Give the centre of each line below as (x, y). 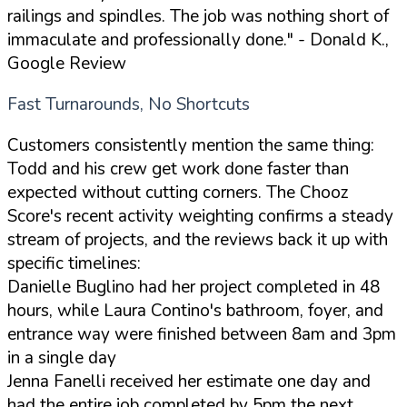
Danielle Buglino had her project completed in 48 (194, 287)
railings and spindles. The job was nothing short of (198, 16)
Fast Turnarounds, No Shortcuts (129, 104)
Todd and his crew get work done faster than (178, 169)
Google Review (67, 63)
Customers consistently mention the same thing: (191, 145)
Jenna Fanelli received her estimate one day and (189, 381)
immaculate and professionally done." (150, 40)
